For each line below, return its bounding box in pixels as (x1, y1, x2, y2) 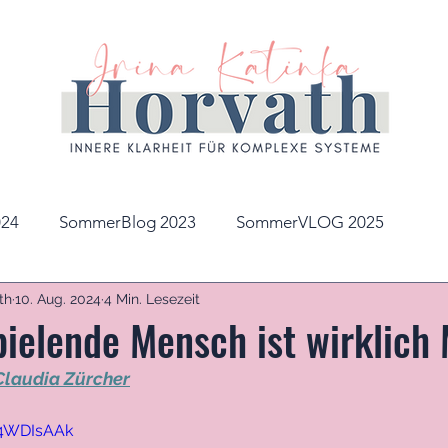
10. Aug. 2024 (15, 290, 101, 307)
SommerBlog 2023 (59, 211, 196, 232)
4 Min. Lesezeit (104, 290, 200, 307)
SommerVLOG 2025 (236, 211, 384, 232)
